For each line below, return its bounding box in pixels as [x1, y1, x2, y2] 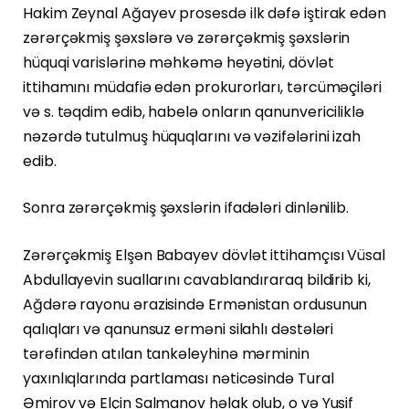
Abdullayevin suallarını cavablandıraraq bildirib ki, [23, 268, 371, 290]
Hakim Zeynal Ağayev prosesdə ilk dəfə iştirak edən [23, 2, 387, 24]
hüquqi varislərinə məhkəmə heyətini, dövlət [23, 51, 334, 73]
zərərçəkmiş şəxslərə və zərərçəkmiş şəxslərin [23, 26, 351, 48]
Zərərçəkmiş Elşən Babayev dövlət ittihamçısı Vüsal [23, 244, 386, 266]
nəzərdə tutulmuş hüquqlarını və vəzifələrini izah [23, 125, 362, 147]
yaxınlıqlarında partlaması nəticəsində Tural [23, 367, 334, 389]
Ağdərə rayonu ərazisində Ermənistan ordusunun [23, 293, 368, 315]
